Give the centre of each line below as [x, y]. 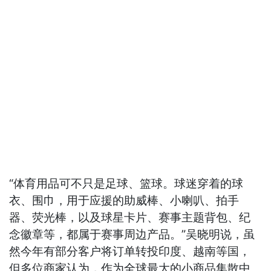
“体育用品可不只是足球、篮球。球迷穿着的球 [126, 184]
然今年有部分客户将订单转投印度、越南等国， [130, 252]
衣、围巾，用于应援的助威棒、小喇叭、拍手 [124, 201]
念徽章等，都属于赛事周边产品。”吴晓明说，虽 [132, 235]
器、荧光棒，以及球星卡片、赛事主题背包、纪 [130, 218]
